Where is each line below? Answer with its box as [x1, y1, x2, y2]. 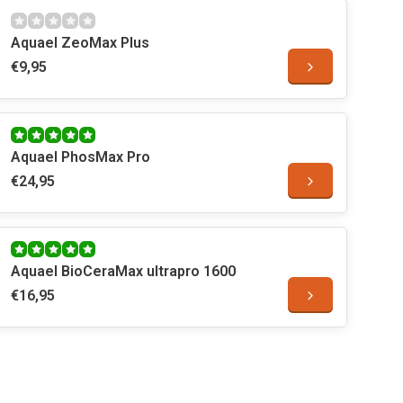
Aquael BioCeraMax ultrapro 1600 [11, 263, 236, 280]
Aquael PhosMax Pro [11, 148, 150, 166]
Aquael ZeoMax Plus [11, 34, 149, 51]
